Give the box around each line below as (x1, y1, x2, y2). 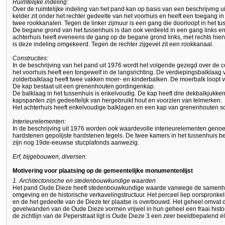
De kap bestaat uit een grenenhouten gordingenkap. (13, 82, 155, 90)
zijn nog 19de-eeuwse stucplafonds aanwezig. (13, 139, 139, 146)
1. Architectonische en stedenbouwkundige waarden (13, 177, 156, 184)
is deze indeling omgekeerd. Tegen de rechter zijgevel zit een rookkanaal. (13, 40, 213, 48)
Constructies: (13, 54, 48, 62)
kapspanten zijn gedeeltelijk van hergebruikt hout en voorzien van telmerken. (13, 96, 222, 104)
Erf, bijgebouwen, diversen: (13, 153, 87, 160)
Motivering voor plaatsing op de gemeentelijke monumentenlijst (13, 167, 193, 174)
